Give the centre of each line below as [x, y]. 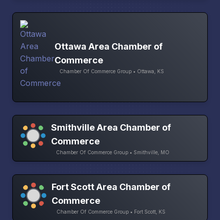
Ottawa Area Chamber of [109, 46]
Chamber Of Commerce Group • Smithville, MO [113, 152]
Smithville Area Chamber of [111, 127]
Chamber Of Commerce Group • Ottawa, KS [112, 71]
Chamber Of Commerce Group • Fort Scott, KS [111, 212]
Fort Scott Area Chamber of [111, 187]
